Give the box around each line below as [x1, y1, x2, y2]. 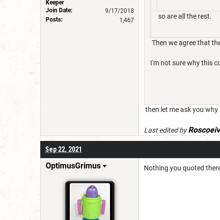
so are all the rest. [157, 12, 212, 20]
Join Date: [46, 6, 72, 14]
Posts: [46, 16, 62, 23]
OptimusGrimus [46, 161, 101, 170]
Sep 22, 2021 [45, 145, 82, 153]
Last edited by [144, 126, 188, 134]
